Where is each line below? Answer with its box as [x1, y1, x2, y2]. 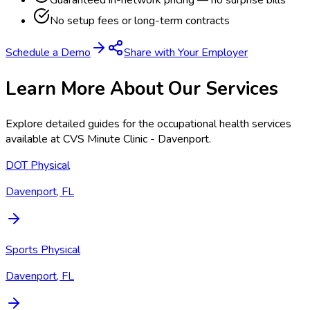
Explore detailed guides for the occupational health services [6, 116, 291, 131]
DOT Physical [6, 157, 70, 173]
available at [6, 131, 63, 147]
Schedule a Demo [6, 45, 91, 61]
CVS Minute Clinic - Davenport [63, 131, 209, 147]
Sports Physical [6, 241, 80, 257]
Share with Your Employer [124, 45, 248, 61]
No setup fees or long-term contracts [50, 13, 230, 29]
